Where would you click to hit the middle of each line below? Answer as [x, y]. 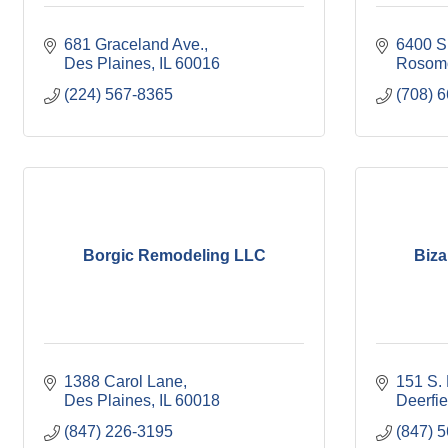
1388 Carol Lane [123, 381]
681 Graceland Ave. [134, 44]
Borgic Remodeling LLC [174, 255]
